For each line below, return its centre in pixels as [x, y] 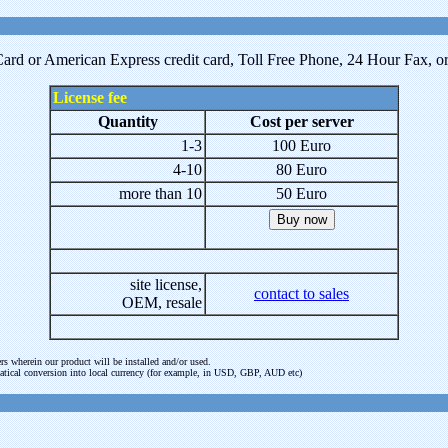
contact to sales [301, 293]
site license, [166, 284]
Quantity [127, 121]
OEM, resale [162, 302]
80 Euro [301, 169]
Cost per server [301, 121]
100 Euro [301, 145]
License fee [90, 97]
